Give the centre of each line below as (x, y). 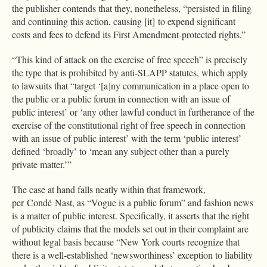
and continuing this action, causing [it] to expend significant (124, 21)
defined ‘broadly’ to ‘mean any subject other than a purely (121, 151)
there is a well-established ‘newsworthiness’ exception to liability (132, 254)
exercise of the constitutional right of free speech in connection (129, 125)
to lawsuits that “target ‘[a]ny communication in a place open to (131, 85)
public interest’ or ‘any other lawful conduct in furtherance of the (133, 111)
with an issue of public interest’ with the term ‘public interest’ (127, 138)
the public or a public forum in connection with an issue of (121, 98)
